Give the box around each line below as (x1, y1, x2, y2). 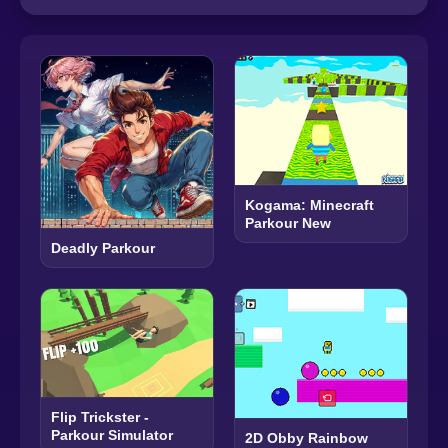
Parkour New (245, 215, 331, 232)
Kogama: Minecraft (245, 197, 374, 214)
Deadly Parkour (51, 240, 155, 257)
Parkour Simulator (51, 426, 173, 443)
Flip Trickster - (51, 408, 149, 425)
